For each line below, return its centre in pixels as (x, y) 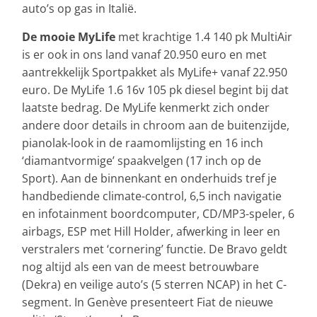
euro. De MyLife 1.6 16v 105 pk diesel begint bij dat (155, 90)
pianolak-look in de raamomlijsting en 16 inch (143, 143)
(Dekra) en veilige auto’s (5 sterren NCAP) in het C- (154, 285)
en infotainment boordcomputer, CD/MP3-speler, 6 (158, 214)
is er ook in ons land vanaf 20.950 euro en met (144, 55)
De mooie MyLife (69, 37)
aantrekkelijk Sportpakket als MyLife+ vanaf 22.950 (155, 73)
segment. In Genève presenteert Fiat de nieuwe (148, 302)
